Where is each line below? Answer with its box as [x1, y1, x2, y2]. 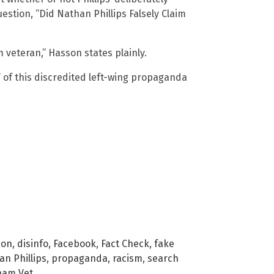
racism [113, 253, 143, 265]
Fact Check [101, 238, 149, 250]
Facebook [53, 238, 96, 250]
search [147, 253, 179, 265]
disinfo [17, 238, 48, 250]
